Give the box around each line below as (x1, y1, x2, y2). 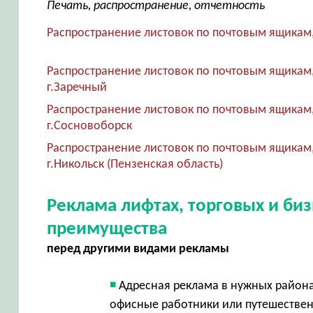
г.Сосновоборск (46, 119, 132, 133)
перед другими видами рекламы (46, 242, 229, 256)
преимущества (46, 219, 167, 239)
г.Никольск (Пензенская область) (46, 157, 223, 171)
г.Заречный (46, 80, 107, 94)
